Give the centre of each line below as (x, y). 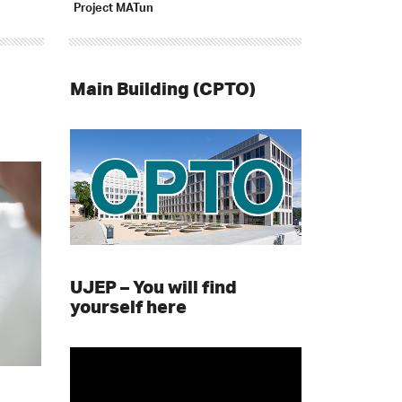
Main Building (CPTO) (163, 88)
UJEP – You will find (153, 287)
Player (87, 373)
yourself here (128, 307)
